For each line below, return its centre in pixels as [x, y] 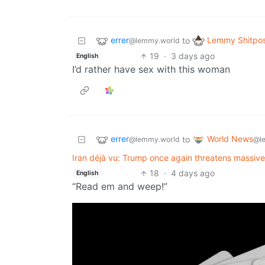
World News [230, 139]
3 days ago [193, 56]
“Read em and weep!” [120, 187]
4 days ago [193, 173]
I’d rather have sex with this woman [151, 70]
